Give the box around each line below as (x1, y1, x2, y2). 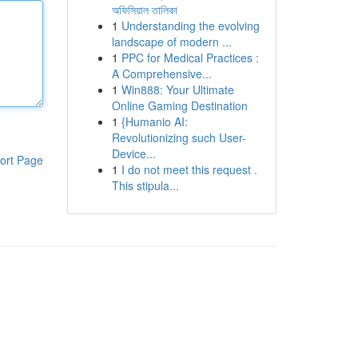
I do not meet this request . (121, 161, 257, 177)
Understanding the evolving (121, 18, 260, 34)
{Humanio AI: (121, 113, 188, 129)
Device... (111, 145, 156, 161)
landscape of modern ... (111, 34, 232, 50)
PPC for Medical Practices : (121, 50, 259, 66)
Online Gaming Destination (111, 97, 248, 113)
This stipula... (111, 177, 179, 193)
